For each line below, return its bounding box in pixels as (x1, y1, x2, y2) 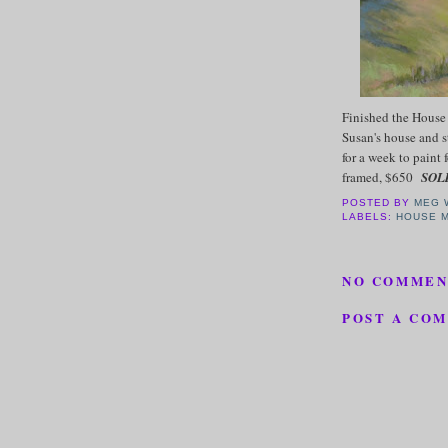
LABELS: (342, 211, 397, 223)
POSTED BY (342, 197, 415, 209)
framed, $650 (342, 167, 421, 186)
